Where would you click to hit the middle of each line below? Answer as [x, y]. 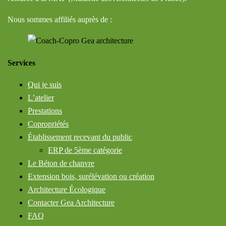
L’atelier [41, 98]
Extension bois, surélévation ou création [91, 177]
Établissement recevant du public [80, 137]
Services [21, 63]
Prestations [45, 111]
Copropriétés [48, 124]
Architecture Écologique [67, 190]
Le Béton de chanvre [61, 163]
